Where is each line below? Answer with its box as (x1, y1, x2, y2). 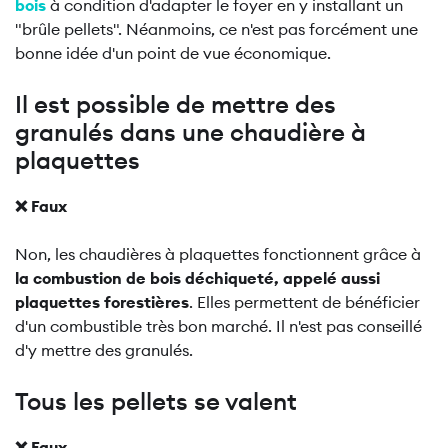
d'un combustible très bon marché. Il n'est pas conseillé (15, 316, 422, 336)
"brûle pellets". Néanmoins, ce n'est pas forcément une (15, 19, 418, 39)
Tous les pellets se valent (15, 386, 297, 416)
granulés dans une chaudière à (15, 117, 366, 147)
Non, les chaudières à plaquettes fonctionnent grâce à (15, 244, 421, 264)
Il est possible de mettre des (15, 89, 336, 119)
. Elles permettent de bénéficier (189, 292, 420, 312)
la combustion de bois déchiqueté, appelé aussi (15, 268, 380, 288)
